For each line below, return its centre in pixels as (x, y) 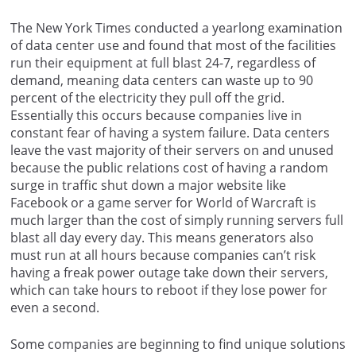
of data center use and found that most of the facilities (173, 45)
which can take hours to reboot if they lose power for (169, 290)
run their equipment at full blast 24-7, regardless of (163, 62)
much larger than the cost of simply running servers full (177, 220)
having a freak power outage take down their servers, (169, 272)
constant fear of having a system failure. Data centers (170, 132)
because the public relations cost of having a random (169, 167)
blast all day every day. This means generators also (162, 237)
